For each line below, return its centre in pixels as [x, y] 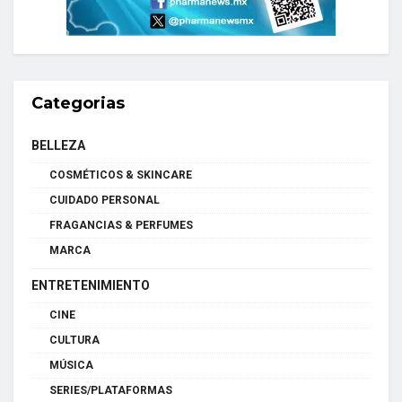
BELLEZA [58, 145]
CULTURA [74, 340]
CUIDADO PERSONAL [105, 200]
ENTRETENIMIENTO [91, 285]
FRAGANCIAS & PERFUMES [121, 225]
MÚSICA [71, 365]
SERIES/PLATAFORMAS [111, 390]
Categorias [78, 103]
